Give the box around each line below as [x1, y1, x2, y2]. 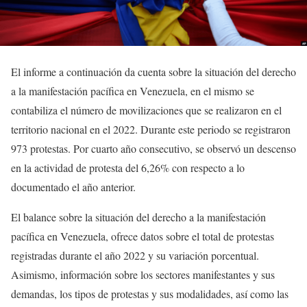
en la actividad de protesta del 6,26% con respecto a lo [11, 160, 245, 175]
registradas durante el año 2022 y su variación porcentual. [11, 247, 259, 262]
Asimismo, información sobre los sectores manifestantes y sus [11, 267, 275, 282]
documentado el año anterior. [11, 179, 136, 194]
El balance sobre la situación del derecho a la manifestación [11, 209, 266, 224]
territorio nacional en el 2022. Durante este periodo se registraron [11, 121, 291, 136]
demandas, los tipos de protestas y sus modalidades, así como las [11, 286, 288, 301]
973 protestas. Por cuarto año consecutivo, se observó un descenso [11, 140, 296, 156]
